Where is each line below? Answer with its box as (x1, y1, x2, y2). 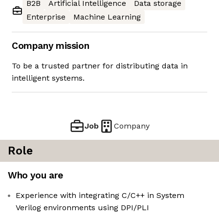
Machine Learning (73, 12, 141, 22)
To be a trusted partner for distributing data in (12, 61, 188, 71)
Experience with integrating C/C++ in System (16, 191, 184, 200)
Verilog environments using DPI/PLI (16, 203, 149, 213)
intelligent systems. (12, 73, 85, 83)
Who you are (8, 170, 63, 181)
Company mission (12, 40, 89, 52)
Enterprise (26, 12, 66, 22)
